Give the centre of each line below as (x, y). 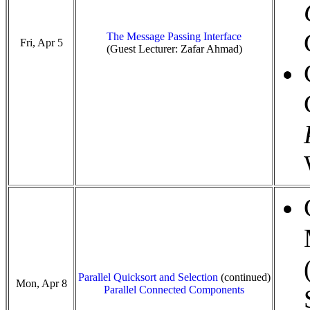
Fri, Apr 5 (41, 43)
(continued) (244, 277)
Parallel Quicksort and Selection (148, 277)
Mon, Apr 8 (41, 283)
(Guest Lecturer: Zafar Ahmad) (174, 49)
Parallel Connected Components (174, 290)
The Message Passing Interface (174, 36)
